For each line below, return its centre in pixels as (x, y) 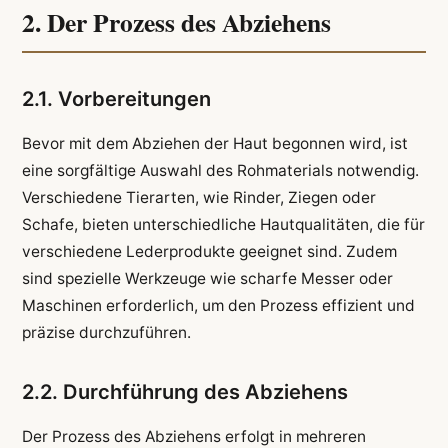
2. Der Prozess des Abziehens (176, 21)
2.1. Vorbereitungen (116, 99)
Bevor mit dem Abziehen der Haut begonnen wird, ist (214, 144)
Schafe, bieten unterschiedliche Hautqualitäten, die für (223, 225)
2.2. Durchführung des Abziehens (184, 392)
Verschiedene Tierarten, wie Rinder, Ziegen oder (198, 198)
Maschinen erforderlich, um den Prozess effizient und (218, 306)
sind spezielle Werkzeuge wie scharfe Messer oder (207, 279)
